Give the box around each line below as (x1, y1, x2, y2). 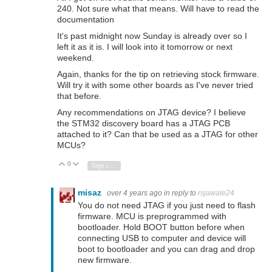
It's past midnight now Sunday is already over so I (57, 30, 247, 41)
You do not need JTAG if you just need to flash (78, 200, 256, 211)
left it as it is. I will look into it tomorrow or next (57, 41, 233, 52)
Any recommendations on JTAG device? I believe (57, 107, 246, 118)
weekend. (57, 52, 94, 63)
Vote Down (85, 161, 116, 168)
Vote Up (71, 161, 94, 168)
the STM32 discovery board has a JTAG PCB (57, 118, 230, 129)
